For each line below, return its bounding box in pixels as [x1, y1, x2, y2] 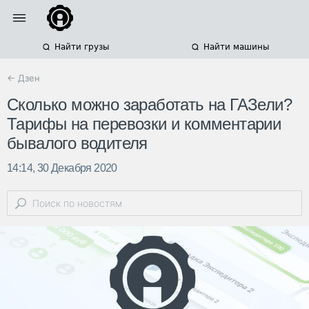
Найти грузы [54, 42, 109, 52]
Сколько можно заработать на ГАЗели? [7, 95, 292, 114]
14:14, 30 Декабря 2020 [7, 162, 117, 175]
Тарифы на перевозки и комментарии [7, 114, 281, 134]
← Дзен [7, 72, 40, 83]
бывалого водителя [7, 134, 148, 153]
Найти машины [203, 42, 269, 52]
